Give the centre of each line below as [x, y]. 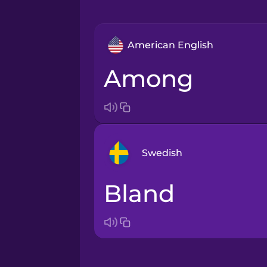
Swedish [162, 153]
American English [170, 45]
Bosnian [180, 229]
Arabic [176, 191]
